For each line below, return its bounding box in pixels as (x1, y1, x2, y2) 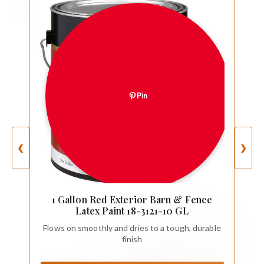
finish (121, 234, 143, 245)
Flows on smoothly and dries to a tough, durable (43, 223, 221, 233)
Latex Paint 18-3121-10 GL (75, 204, 189, 217)
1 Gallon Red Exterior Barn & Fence (51, 193, 213, 206)
